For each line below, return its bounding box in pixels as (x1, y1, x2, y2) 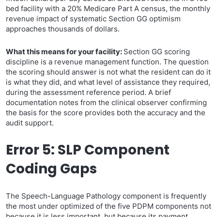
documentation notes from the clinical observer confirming (6, 98, 207, 107)
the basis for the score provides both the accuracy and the (6, 108, 205, 117)
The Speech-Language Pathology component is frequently (6, 191, 206, 201)
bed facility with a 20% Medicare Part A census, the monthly (6, 4, 210, 13)
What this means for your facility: (6, 47, 124, 56)
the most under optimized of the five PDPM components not (6, 201, 211, 211)
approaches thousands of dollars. (6, 24, 120, 33)
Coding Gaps (6, 159, 97, 178)
